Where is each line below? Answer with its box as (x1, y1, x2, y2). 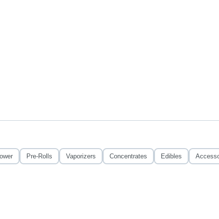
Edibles (160, 153, 182, 160)
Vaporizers (66, 153, 96, 160)
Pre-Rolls (26, 153, 52, 160)
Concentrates (109, 153, 147, 160)
